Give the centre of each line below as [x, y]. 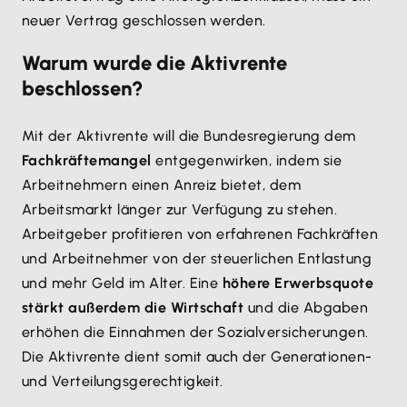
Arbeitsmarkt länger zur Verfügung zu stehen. [180, 209]
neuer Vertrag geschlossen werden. [144, 20]
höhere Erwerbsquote [298, 283]
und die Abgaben [306, 308]
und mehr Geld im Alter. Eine [122, 283]
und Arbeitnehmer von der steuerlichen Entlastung [197, 258]
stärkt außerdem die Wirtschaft [133, 308]
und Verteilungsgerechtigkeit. [123, 381]
